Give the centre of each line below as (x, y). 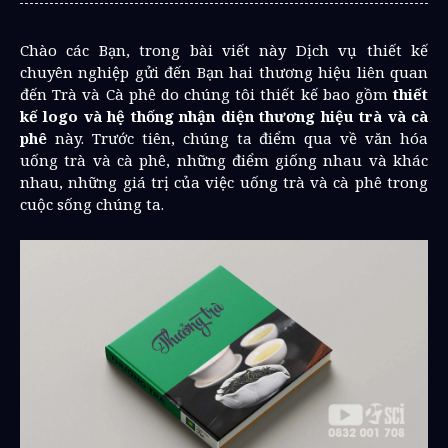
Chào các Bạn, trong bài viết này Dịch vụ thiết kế (224, 50)
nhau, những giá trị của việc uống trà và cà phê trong (224, 182)
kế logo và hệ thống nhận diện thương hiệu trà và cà (224, 116)
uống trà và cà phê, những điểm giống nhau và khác (224, 160)
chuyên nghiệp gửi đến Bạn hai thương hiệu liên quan (224, 72)
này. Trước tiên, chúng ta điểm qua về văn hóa (237, 138)
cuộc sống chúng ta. (92, 204)
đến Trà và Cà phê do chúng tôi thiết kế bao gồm (204, 94)
